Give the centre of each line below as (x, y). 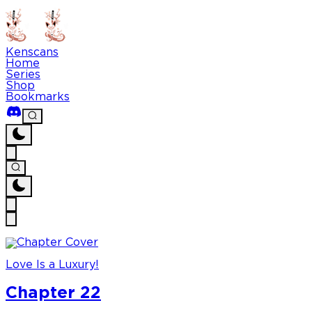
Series (23, 75)
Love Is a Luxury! (52, 265)
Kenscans (32, 53)
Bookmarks (38, 97)
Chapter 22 (53, 294)
